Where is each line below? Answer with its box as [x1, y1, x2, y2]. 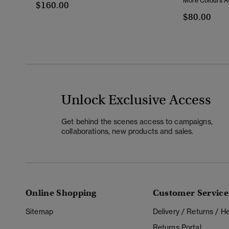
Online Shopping [26, 188, 97, 199]
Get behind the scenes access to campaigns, [61, 117, 213, 126]
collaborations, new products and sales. [61, 126, 194, 135]
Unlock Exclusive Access [61, 91, 211, 108]
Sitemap [26, 207, 53, 216]
